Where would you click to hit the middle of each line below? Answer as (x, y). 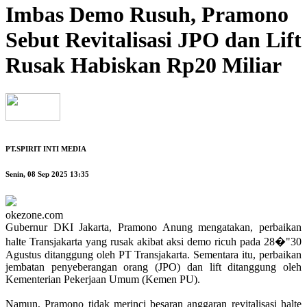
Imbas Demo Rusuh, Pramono (147, 15)
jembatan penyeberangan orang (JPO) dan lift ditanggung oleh (153, 267)
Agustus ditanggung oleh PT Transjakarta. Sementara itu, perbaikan (153, 255)
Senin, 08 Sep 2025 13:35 (47, 174)
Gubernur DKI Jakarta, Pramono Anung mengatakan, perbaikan (153, 228)
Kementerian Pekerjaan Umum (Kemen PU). (103, 280)
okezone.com (34, 215)
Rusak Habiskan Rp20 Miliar (144, 65)
